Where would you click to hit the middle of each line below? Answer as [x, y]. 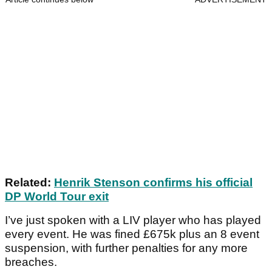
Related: [29, 183]
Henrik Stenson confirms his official [153, 183]
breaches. [31, 262]
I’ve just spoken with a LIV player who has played [133, 220]
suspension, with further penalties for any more [126, 248]
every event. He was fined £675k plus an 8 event [132, 234]
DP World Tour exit [57, 197]
